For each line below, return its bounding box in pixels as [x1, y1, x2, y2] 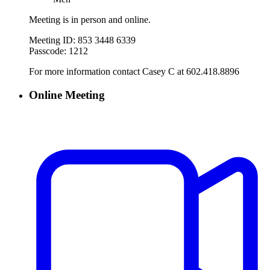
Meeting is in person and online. [29, 14, 151, 25]
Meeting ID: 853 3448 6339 [29, 35, 136, 46]
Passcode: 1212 [29, 46, 88, 57]
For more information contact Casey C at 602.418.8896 [29, 66, 239, 77]
